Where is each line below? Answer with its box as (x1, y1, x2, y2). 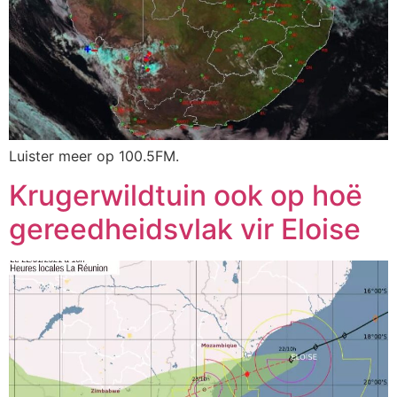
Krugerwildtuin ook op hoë (9, 178, 362, 214)
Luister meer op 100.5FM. (9, 146, 179, 165)
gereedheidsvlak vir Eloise (9, 212, 361, 247)
